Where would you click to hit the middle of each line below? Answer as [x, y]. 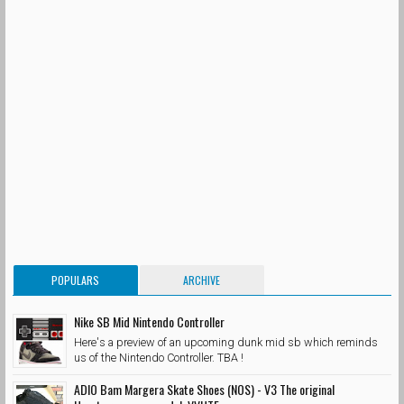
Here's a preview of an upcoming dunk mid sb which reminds [226, 342]
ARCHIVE [202, 280]
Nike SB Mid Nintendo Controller [149, 321]
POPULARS [76, 280]
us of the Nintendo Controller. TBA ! [159, 357]
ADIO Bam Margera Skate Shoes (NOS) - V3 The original [204, 389]
